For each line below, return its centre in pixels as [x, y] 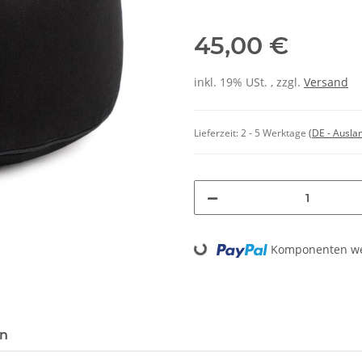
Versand [326, 82]
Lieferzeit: [217, 133]
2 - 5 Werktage [275, 133]
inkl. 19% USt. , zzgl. [249, 82]
